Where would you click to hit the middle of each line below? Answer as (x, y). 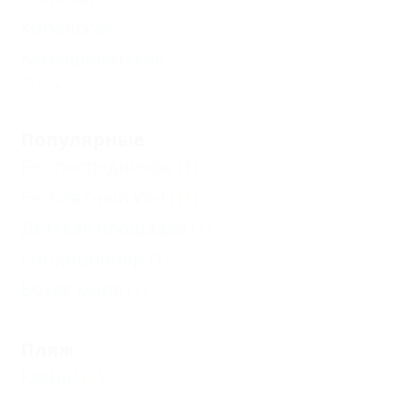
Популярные (83, 140)
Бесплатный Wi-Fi (97, 197)
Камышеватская (92, 59)
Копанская (67, 28)
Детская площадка (104, 228)
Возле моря (72, 289)
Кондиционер (83, 259)
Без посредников (97, 167)
